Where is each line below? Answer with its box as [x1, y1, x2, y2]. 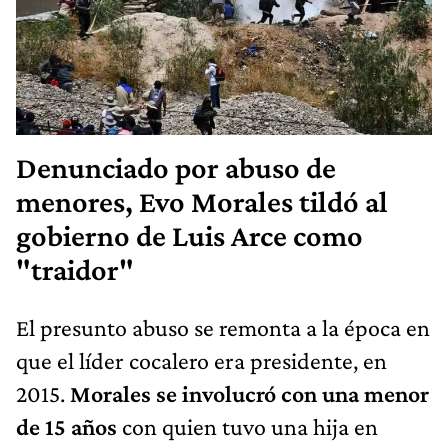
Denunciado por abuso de [16, 150, 336, 185]
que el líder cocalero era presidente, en [16, 346, 387, 374]
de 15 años [16, 412, 117, 440]
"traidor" [16, 252, 134, 287]
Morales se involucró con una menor [70, 379, 429, 407]
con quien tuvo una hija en [117, 412, 378, 440]
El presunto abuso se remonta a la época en [16, 313, 430, 341]
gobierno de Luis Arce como [16, 218, 363, 253]
